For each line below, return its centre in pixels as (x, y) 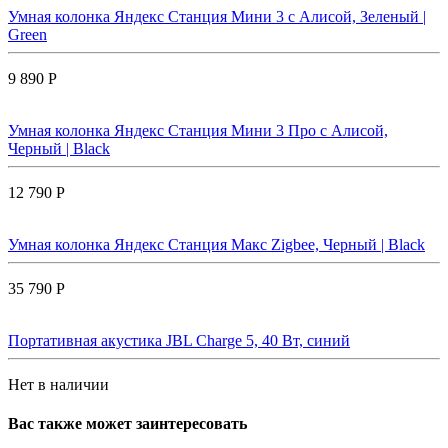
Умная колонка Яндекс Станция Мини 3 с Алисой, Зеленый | (217, 16)
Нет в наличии (58, 384)
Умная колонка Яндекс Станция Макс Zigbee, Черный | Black (216, 244)
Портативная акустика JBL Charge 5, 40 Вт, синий (179, 340)
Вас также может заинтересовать (127, 423)
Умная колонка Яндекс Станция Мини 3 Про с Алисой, (198, 130)
